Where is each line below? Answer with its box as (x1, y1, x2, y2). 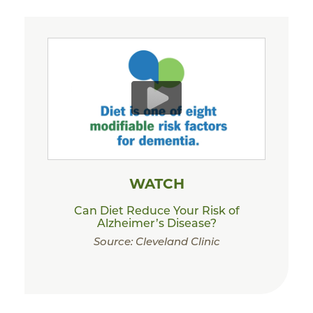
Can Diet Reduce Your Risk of (73, 203, 240, 217)
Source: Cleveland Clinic (93, 234, 220, 248)
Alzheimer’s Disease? (96, 216, 217, 230)
